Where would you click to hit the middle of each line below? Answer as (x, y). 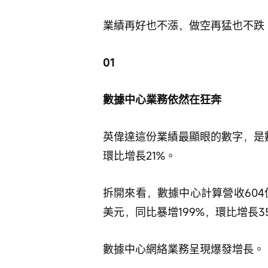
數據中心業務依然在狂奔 (162, 99)
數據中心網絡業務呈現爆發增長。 (184, 249)
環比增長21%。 (139, 156)
